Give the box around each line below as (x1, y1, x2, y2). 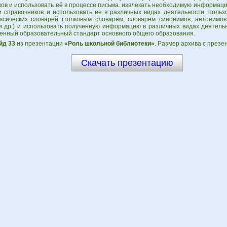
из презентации (15, 40, 64, 47)
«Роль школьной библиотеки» (64, 40, 155, 47)
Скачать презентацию (81, 58, 173, 68)
